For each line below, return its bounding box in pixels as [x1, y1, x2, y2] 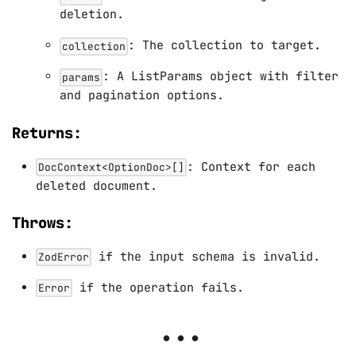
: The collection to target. [128, 37, 321, 54]
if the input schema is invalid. [91, 248, 320, 265]
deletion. [60, 6, 124, 23]
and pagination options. [60, 87, 224, 104]
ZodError [38, 250, 89, 265]
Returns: [12, 122, 82, 143]
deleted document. [36, 177, 157, 194]
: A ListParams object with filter [103, 68, 339, 85]
